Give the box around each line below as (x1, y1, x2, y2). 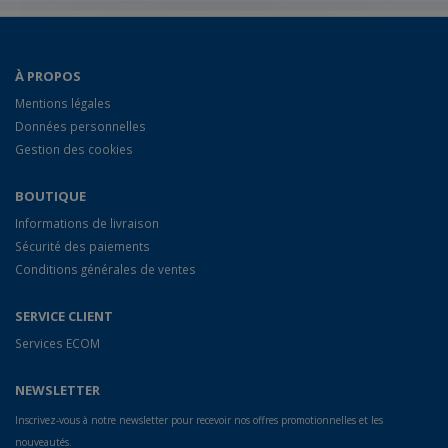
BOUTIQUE (15, 186, 86, 205)
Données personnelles (15, 117, 146, 134)
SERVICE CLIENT (15, 306, 113, 325)
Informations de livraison (15, 214, 159, 231)
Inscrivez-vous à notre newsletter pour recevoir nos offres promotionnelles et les (15, 412, 383, 427)
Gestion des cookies (15, 140, 133, 157)
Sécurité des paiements (15, 237, 150, 254)
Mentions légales (15, 94, 111, 111)
